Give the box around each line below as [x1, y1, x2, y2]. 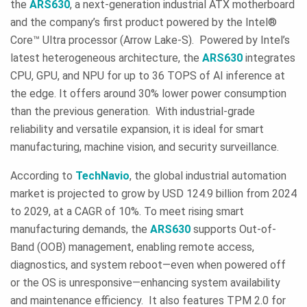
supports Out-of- [191, 222, 276, 236]
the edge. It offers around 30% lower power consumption [10, 86, 286, 100]
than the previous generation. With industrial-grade [10, 104, 255, 118]
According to [10, 169, 73, 182]
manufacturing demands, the [10, 222, 150, 236]
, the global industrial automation [130, 169, 286, 182]
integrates [243, 51, 295, 64]
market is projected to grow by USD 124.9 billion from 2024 [10, 186, 297, 200]
